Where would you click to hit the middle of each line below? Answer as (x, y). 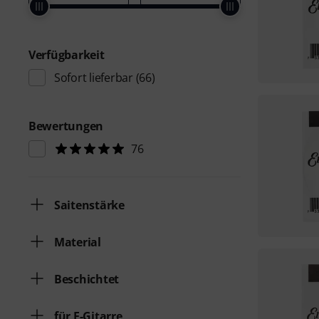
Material (78, 242)
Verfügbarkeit (67, 55)
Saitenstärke (89, 205)
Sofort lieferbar (94, 78)
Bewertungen (66, 126)
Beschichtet (87, 279)
